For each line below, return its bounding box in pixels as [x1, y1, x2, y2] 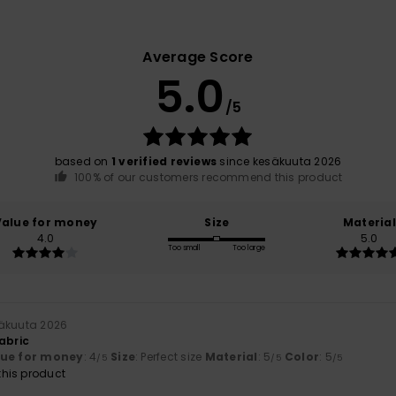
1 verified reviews [110, 153, 217, 169]
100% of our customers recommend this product [74, 169, 343, 185]
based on [54, 153, 111, 169]
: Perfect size [135, 349, 205, 365]
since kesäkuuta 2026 [217, 153, 342, 169]
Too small [168, 243, 202, 254]
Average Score [142, 46, 254, 67]
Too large [232, 243, 266, 254]
